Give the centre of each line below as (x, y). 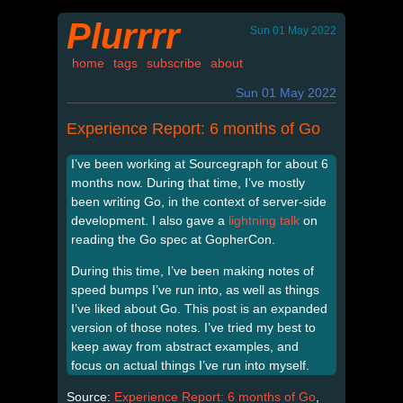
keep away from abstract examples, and (185, 346)
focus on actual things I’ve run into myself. (190, 365)
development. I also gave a (150, 220)
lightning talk (264, 220)
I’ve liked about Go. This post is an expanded (199, 308)
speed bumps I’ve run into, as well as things (195, 289)
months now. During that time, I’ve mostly (188, 182)
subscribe (174, 63)
